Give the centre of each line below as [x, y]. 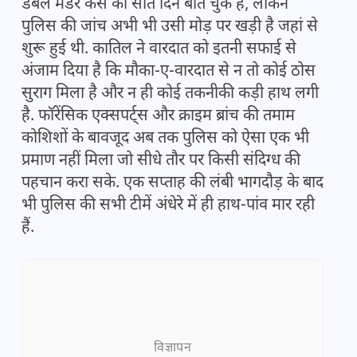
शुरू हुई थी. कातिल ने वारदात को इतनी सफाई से [159, 50]
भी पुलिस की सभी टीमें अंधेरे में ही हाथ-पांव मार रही [168, 206]
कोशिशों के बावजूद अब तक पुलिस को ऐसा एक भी [165, 139]
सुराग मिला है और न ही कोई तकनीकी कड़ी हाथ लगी [170, 94]
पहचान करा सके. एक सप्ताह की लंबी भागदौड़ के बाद [173, 184]
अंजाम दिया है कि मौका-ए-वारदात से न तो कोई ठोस [169, 72]
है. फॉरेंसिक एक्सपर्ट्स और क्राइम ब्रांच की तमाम [158, 117]
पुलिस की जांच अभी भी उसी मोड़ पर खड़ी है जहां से [170, 27]
